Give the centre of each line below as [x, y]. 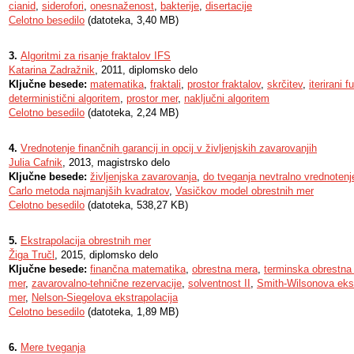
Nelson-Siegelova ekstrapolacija [105, 298]
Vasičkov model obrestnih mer [245, 191]
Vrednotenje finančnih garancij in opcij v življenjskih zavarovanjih [169, 148]
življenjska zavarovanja [143, 177]
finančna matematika [138, 269]
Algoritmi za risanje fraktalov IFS [96, 56]
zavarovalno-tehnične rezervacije [107, 283]
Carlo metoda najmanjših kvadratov [89, 191]
